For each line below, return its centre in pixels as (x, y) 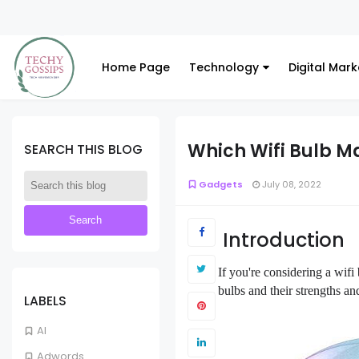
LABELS (45, 301)
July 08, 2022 (290, 184)
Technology (224, 67)
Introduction (283, 240)
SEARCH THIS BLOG (83, 149)
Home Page (136, 67)
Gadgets (220, 184)
